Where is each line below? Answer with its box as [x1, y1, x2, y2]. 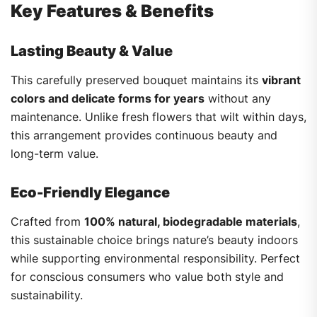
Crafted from [11, 214, 84, 229]
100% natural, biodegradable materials [84, 214, 297, 229]
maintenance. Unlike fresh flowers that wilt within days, [11, 110, 306, 125]
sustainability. [11, 288, 83, 303]
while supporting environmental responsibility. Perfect [11, 251, 300, 266]
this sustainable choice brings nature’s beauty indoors [11, 233, 298, 248]
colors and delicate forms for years [11, 91, 204, 106]
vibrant [262, 73, 301, 88]
